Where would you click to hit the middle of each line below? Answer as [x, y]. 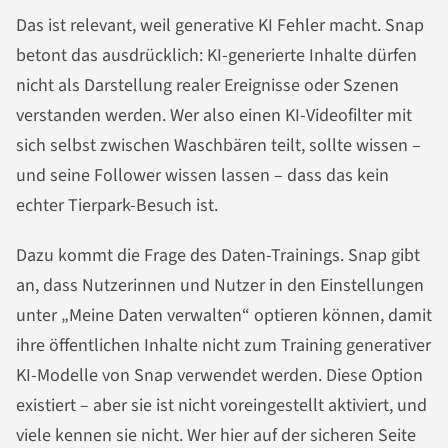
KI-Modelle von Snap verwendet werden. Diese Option [219, 375]
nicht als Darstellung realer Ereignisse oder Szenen [207, 85]
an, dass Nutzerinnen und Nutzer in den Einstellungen [220, 285]
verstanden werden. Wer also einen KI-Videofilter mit [214, 115]
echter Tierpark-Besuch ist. [117, 205]
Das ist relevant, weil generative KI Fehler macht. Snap [220, 25]
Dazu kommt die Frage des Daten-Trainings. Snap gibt [218, 255]
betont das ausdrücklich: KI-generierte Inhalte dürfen [216, 55]
